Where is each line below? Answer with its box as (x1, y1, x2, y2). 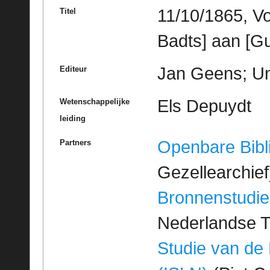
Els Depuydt (157, 96, 251, 116)
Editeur (59, 64, 87, 74)
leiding (59, 114, 86, 124)
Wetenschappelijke (59, 97, 130, 107)
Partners (59, 138, 91, 148)
